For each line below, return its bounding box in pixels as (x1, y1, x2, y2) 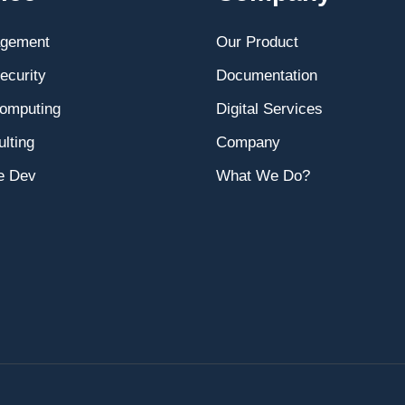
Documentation (216, 67, 317, 84)
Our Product (216, 33, 298, 51)
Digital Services (216, 100, 323, 118)
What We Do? (216, 167, 310, 184)
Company (216, 134, 280, 151)
